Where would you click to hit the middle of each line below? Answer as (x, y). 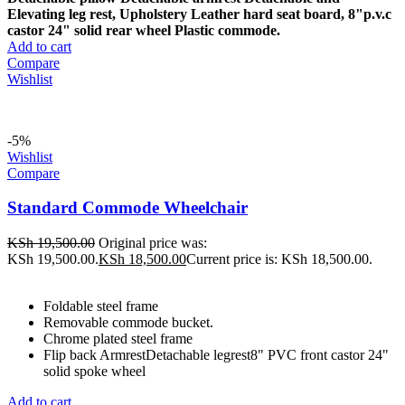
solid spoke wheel (94, 372)
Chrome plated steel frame (118, 339)
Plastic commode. (227, 30)
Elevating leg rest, (61, 14)
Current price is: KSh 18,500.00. (279, 259)
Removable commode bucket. (128, 323)
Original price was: (153, 243)
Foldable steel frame (101, 306)
